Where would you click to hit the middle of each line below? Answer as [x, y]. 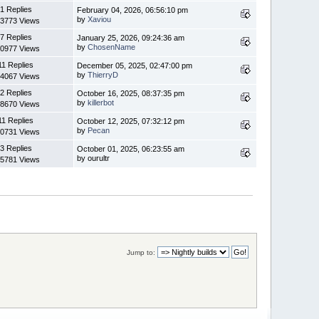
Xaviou [100, 19]
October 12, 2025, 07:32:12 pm [131, 121]
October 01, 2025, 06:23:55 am [131, 148]
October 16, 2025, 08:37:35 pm [131, 93]
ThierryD [103, 74]
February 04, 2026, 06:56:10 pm [133, 10]
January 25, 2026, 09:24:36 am [131, 37]
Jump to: [141, 252]
